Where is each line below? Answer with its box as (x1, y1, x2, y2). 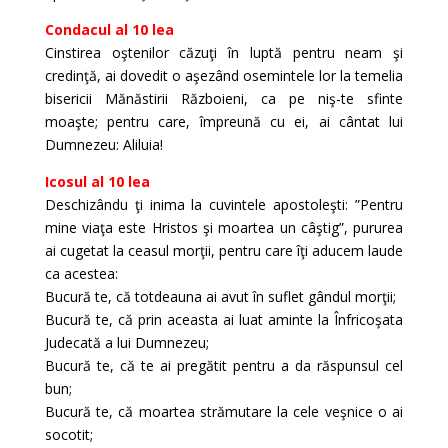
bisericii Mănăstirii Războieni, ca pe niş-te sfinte (44, 89, 404, 108)
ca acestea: (44, 264, 118, 283)
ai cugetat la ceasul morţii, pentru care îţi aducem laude (44, 241, 404, 260)
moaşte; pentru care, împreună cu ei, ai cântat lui (44, 112, 404, 131)
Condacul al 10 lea (44, 20, 174, 39)
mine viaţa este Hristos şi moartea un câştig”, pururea (44, 218, 404, 237)
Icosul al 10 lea (44, 172, 150, 191)
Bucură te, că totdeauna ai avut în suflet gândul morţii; (44, 287, 396, 306)
